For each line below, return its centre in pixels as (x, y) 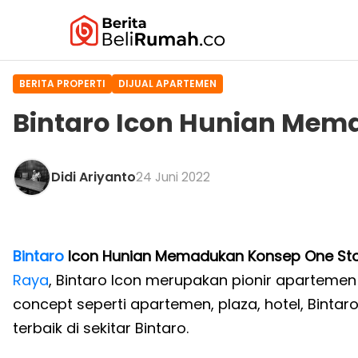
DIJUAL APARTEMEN (167, 84)
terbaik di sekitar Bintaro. (101, 328)
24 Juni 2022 (173, 177)
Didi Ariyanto (93, 177)
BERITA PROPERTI (62, 84)
